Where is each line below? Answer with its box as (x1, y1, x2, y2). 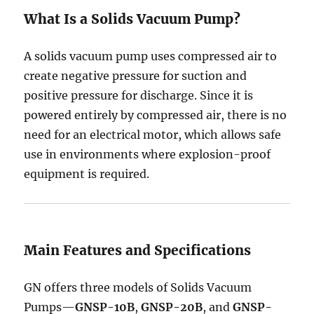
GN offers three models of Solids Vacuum (24, 280, 252, 294)
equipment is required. (24, 167, 150, 181)
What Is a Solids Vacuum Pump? (24, 11, 241, 27)
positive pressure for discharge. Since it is (24, 88, 254, 102)
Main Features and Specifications (24, 242, 252, 259)
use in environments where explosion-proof (24, 147, 271, 161)
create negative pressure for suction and (24, 69, 247, 83)
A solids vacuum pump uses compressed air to (24, 49, 278, 63)
